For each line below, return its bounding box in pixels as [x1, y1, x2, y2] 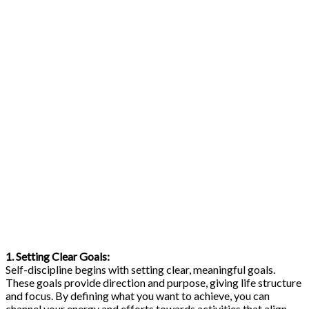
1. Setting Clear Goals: [6, 249, 110, 263]
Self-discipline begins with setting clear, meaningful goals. [6, 262, 275, 276]
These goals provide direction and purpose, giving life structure [6, 275, 301, 289]
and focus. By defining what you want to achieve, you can [6, 288, 270, 302]
